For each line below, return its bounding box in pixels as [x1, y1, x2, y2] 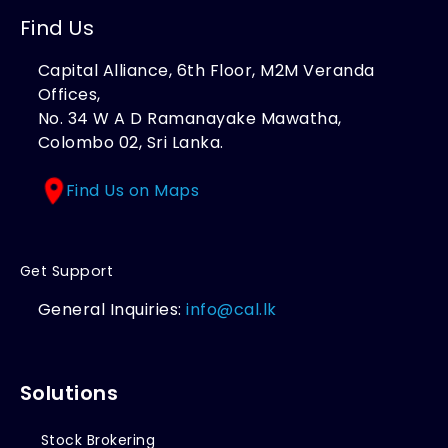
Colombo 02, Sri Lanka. [37, 130, 224, 154]
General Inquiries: [37, 298, 187, 322]
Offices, [37, 82, 101, 106]
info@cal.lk [186, 298, 277, 322]
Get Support [19, 261, 114, 282]
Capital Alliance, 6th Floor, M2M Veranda [37, 58, 375, 82]
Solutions [19, 379, 119, 408]
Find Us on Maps [65, 178, 200, 202]
